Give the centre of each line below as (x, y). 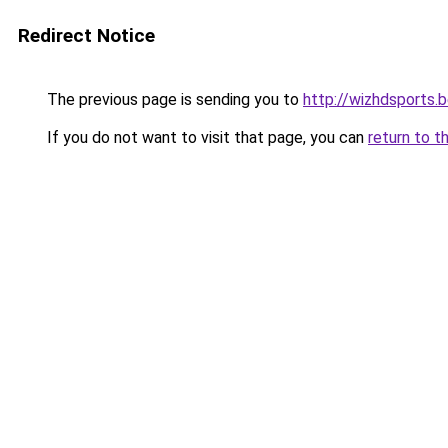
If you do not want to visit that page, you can (205, 137)
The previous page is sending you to (173, 99)
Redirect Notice (86, 35)
